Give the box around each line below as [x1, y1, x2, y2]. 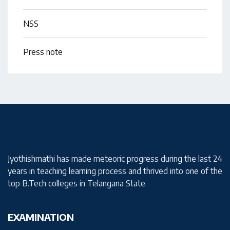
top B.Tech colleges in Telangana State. [8, 178, 147, 189]
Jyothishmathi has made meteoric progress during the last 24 [8, 154, 222, 164]
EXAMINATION [8, 211, 74, 223]
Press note [23, 47, 63, 57]
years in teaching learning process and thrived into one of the [8, 166, 222, 177]
